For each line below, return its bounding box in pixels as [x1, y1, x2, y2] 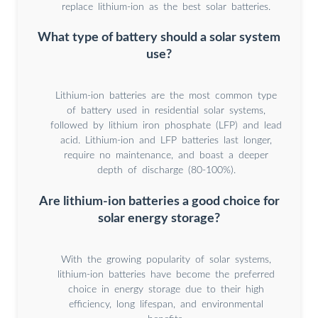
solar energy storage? [98, 212, 220, 225]
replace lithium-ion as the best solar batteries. [62, 1, 270, 12]
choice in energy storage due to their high [68, 285, 264, 295]
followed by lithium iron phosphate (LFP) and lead [50, 121, 282, 131]
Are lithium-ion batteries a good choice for [38, 195, 280, 208]
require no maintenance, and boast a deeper [64, 150, 268, 161]
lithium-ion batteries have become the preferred [57, 270, 275, 280]
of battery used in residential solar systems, [67, 106, 265, 116]
